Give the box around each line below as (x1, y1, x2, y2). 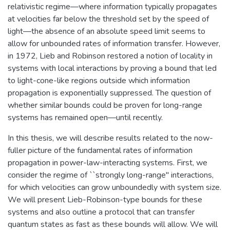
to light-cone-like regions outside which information (8, 74, 190, 86)
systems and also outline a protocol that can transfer (8, 206, 195, 218)
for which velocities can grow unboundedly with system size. (8, 181, 221, 193)
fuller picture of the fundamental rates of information (8, 144, 193, 156)
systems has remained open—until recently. (8, 111, 163, 123)
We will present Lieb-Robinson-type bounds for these (8, 194, 202, 205)
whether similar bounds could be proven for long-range (8, 99, 202, 111)
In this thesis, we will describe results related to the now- (8, 132, 213, 144)
